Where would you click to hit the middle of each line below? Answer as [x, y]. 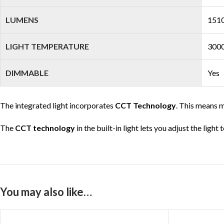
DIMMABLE [27, 73]
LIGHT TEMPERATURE [47, 46]
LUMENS [22, 20]
